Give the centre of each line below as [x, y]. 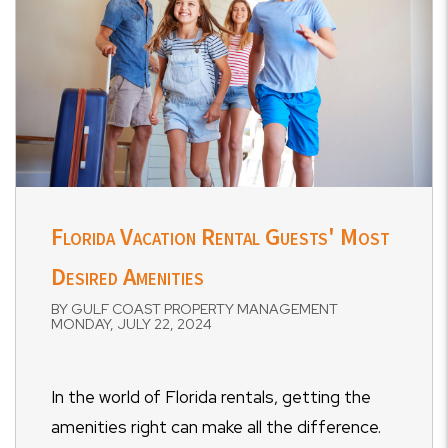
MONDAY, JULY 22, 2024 [131, 324]
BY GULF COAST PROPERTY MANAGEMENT [194, 309]
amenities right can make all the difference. [216, 427]
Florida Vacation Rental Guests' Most [220, 236]
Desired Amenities [127, 276]
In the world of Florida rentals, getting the [211, 397]
